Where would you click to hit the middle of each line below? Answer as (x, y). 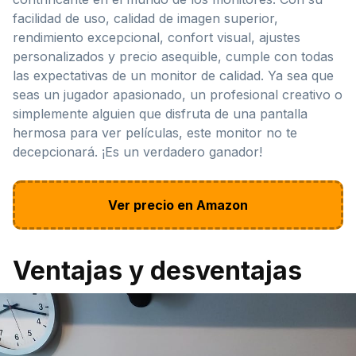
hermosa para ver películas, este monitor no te (155, 133)
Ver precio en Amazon (178, 205)
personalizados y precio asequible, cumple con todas (173, 57)
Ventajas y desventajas (157, 271)
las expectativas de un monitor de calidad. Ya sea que (173, 76)
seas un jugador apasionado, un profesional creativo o (178, 95)
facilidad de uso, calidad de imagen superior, (145, 19)
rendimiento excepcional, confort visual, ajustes (157, 38)
